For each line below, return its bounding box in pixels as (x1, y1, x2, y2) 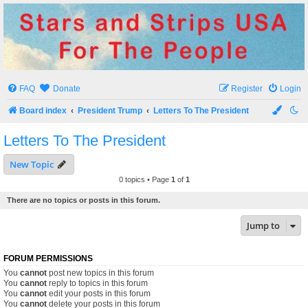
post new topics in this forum (47, 268, 154, 278)
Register (231, 84, 263, 94)
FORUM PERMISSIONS (3, 254, 93, 263)
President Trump (78, 106, 143, 116)
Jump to (247, 219, 280, 232)
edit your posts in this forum (47, 289, 151, 299)
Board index (19, 106, 67, 116)
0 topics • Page (118, 175, 171, 184)
